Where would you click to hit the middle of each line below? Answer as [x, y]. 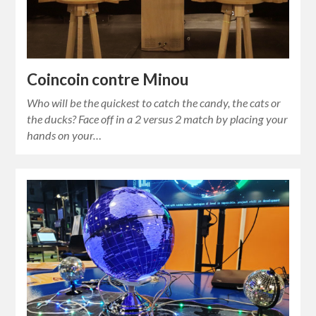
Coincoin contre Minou [108, 79]
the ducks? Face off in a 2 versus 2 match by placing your [158, 119]
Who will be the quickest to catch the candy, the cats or [154, 102]
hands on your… [65, 135]
